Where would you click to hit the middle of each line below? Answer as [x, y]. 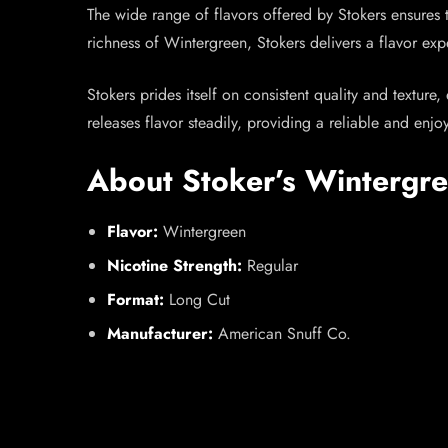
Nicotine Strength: [174, 265]
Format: [135, 299]
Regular [270, 265]
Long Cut [197, 299]
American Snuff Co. [282, 333]
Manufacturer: [160, 333]
